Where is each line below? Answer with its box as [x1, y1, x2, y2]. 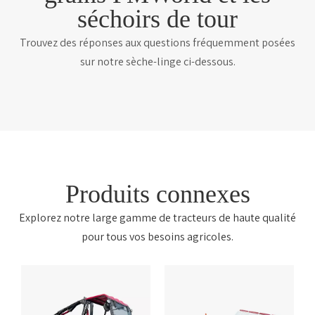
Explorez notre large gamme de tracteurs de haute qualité [19, 210, 296, 226]
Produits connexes [65, 180, 250, 209]
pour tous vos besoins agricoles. [82, 229, 233, 245]
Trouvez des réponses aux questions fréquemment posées [20, 35, 295, 51]
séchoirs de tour [77, 5, 238, 34]
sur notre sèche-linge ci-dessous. [79, 54, 236, 70]
